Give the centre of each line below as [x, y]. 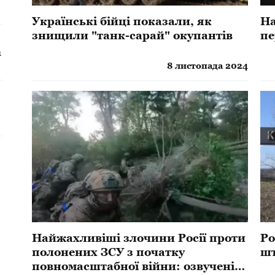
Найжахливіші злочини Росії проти [139, 238]
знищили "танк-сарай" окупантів [133, 35]
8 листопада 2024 [208, 65]
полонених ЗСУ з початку [109, 252]
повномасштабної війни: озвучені [134, 266]
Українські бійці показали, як [122, 21]
